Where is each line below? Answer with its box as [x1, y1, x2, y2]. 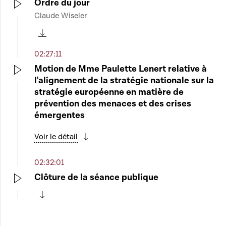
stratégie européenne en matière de [34, 86, 184, 98]
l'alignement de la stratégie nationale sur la [34, 75, 214, 86]
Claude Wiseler [34, 11, 87, 21]
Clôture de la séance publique [34, 172, 158, 183]
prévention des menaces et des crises [34, 98, 191, 109]
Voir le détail [34, 132, 78, 142]
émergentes [34, 109, 85, 121]
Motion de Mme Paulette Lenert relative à [34, 63, 207, 75]
